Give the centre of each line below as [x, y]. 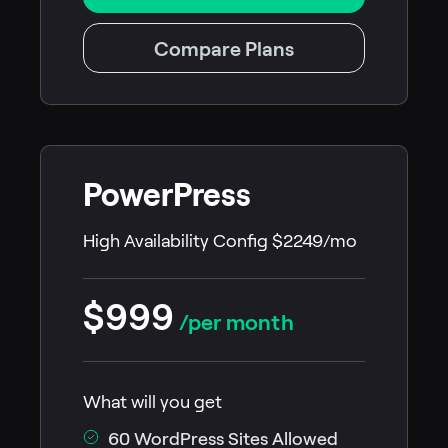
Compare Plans [224, 49]
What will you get [152, 402]
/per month [234, 322]
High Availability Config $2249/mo [220, 241]
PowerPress [167, 195]
